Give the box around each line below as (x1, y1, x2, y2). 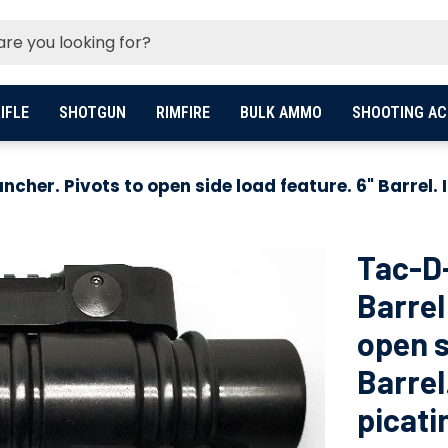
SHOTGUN (58, 103, 126, 122)
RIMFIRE (155, 103, 210, 122)
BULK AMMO (239, 103, 322, 122)
